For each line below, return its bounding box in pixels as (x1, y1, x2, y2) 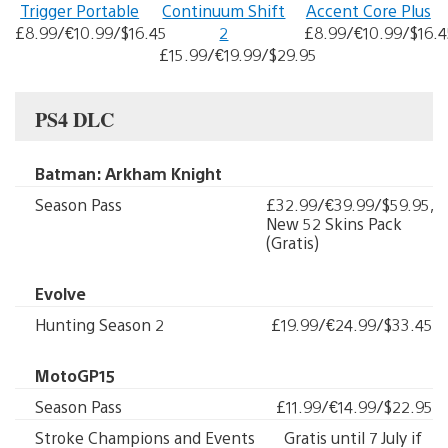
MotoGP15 (35, 365, 115, 386)
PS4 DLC (35, 105, 114, 134)
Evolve (35, 283, 86, 304)
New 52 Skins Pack (266, 213, 402, 234)
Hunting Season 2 (35, 314, 164, 335)
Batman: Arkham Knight (35, 163, 222, 184)
